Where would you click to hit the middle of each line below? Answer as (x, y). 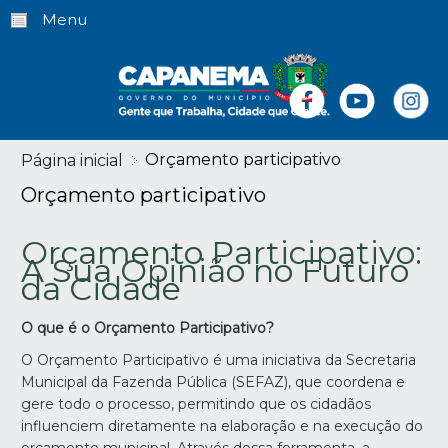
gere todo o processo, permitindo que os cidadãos (196, 404)
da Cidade (101, 289)
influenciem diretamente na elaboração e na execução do (222, 426)
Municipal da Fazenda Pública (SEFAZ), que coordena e (213, 382)
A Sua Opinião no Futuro (215, 271)
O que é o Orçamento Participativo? (148, 328)
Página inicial (72, 161)
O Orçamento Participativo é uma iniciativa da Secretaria (219, 360)
